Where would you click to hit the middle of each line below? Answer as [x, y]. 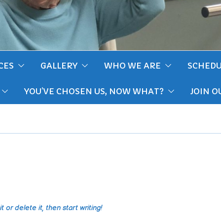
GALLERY [59, 66]
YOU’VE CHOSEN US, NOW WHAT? [94, 92]
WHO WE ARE [132, 66]
